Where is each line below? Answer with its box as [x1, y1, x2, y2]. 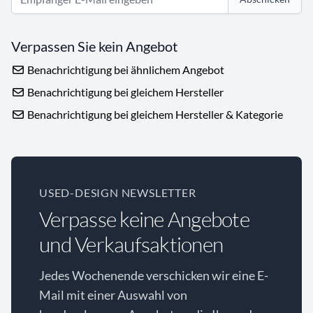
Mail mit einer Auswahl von [39, 287, 187, 303]
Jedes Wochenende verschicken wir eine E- [39, 268, 268, 284]
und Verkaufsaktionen [39, 231, 223, 258]
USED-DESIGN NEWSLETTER [39, 186, 196, 200]
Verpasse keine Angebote [39, 206, 249, 233]
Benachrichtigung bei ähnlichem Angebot [25, 63, 224, 77]
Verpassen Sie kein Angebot [11, 38, 177, 55]
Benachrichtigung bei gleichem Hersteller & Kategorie [25, 108, 283, 122]
